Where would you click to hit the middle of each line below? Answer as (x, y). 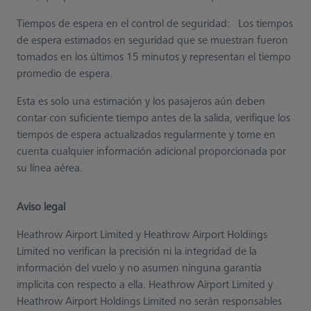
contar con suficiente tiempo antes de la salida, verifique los (153, 118)
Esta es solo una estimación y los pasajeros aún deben (141, 102)
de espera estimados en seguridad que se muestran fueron (152, 41)
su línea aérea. (50, 168)
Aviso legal (41, 207)
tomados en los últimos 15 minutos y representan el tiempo (154, 57)
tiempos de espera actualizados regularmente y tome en (146, 135)
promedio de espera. (65, 74)
